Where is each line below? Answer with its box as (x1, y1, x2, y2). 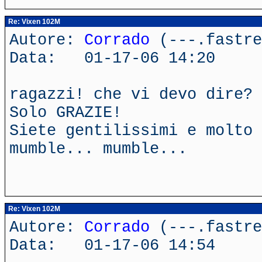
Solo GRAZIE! (9, 104, 122, 122)
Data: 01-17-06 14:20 (9, 49, 215, 67)
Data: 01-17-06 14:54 (9, 236, 215, 254)
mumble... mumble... (9, 140, 187, 158)
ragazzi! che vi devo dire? (9, 85, 253, 104)
